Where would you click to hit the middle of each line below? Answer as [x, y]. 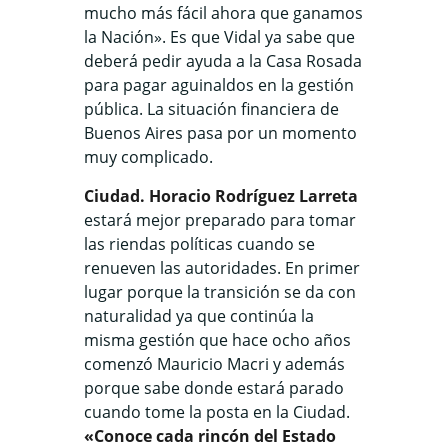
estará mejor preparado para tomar [220, 219]
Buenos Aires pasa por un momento [220, 132]
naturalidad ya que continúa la [199, 315]
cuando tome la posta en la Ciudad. [217, 411]
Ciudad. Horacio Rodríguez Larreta [221, 195]
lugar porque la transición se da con [220, 291]
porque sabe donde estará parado [214, 387]
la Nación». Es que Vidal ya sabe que [219, 36]
